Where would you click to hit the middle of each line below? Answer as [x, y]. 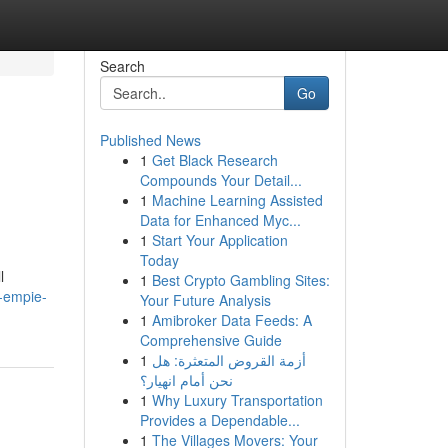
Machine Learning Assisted [237, 200]
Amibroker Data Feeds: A [231, 320]
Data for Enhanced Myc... [220, 220]
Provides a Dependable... [219, 420]
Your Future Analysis [205, 300]
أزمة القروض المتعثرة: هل [228, 360]
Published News [150, 140]
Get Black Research [214, 160]
